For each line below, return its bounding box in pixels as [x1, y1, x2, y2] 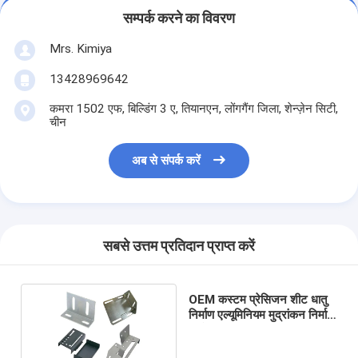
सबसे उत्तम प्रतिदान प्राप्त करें [103, 238, 255, 255]
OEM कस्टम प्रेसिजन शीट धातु [189, 292, 328, 307]
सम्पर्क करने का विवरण [123, 10, 235, 27]
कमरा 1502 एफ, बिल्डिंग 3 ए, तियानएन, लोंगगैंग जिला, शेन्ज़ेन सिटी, [49, 101, 338, 116]
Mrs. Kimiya [49, 41, 112, 56]
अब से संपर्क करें [132, 153, 201, 169]
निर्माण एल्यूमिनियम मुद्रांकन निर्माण [189, 307, 335, 322]
